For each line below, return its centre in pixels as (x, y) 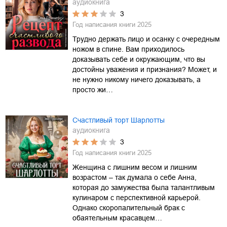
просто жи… (93, 89)
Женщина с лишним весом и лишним (135, 167)
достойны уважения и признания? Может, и (145, 69)
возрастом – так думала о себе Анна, (135, 177)
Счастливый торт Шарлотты (119, 120)
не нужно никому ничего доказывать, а (137, 79)
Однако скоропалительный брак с (129, 207)
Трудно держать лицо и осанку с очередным (146, 39)
